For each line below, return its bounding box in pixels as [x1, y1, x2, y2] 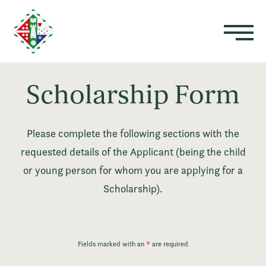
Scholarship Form [26, 79, 240, 112]
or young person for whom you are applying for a [23, 164, 243, 177]
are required [150, 239, 188, 249]
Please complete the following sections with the [27, 127, 239, 140]
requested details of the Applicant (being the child [20, 145, 246, 159]
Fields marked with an [78, 239, 146, 249]
